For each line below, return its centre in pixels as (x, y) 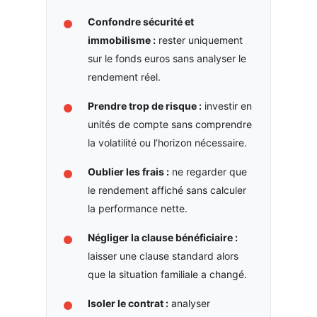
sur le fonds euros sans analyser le (167, 58)
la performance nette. (137, 208)
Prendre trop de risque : (144, 105)
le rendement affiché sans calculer (167, 190)
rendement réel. (124, 76)
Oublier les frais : (128, 171)
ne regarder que (208, 171)
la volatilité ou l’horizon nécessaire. (167, 142)
